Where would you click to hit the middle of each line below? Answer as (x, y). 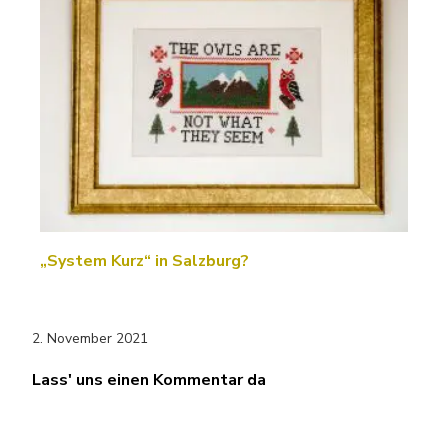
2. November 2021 (90, 338)
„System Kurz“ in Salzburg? (144, 260)
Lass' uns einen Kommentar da (149, 379)
